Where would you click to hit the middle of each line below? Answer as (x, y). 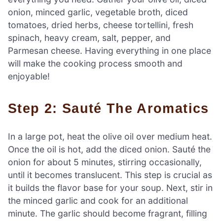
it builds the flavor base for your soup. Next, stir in (110, 187)
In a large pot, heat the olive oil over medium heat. (110, 136)
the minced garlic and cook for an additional (98, 200)
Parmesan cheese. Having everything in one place (110, 51)
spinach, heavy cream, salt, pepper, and (89, 38)
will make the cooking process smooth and (95, 64)
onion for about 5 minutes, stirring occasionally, (105, 162)
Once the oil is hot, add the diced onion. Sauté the (109, 149)
